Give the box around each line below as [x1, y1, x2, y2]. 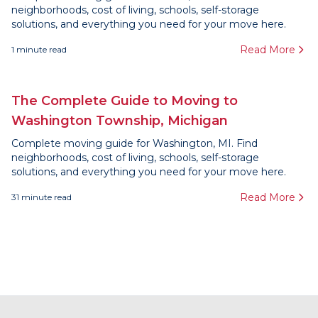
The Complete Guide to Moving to [11, 93, 238, 109]
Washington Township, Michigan [11, 113, 228, 128]
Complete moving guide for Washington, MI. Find [11, 137, 258, 150]
